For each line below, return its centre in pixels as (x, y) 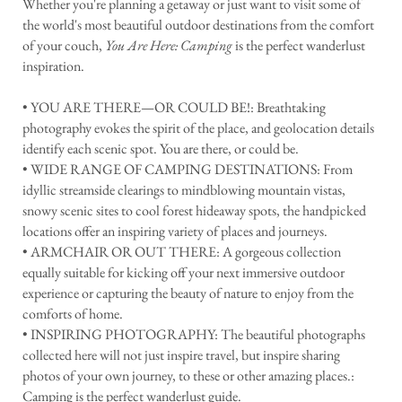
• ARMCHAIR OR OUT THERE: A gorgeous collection (182, 252)
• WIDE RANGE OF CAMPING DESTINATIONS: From (188, 170)
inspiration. (53, 66)
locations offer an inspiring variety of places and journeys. (175, 232)
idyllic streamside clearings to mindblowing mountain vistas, (184, 190)
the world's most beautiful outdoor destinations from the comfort (198, 25)
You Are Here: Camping (169, 46)
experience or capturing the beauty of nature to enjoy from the (188, 293)
